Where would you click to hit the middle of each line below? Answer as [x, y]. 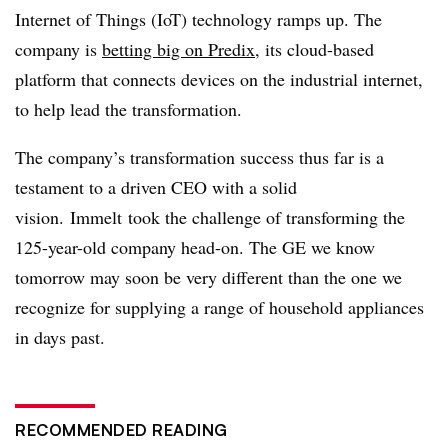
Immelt [96, 217]
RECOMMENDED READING [121, 430]
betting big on [155, 49]
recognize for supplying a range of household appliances [219, 307]
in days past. [60, 337]
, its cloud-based [314, 49]
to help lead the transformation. [131, 109]
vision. [42, 217]
